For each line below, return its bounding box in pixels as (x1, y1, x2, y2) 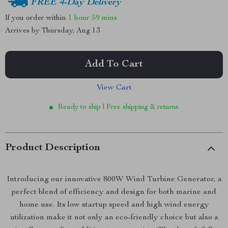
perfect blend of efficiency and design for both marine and (12, 188, 216, 196)
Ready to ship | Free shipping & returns (58, 104, 179, 111)
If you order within (5, 14, 68, 22)
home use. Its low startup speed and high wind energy (19, 201, 209, 209)
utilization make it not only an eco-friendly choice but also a (10, 214, 218, 222)
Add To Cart (85, 60, 143, 70)
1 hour (68, 14, 90, 22)
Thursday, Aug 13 (42, 27, 100, 35)
